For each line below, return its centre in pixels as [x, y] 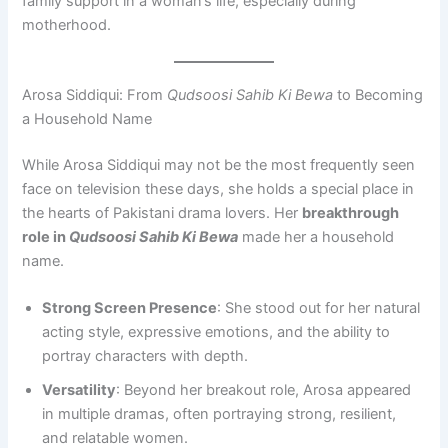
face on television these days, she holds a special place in [218, 188]
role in [46, 236]
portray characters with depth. [145, 356]
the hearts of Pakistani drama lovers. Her [162, 212]
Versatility [79, 390]
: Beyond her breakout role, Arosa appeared [264, 390]
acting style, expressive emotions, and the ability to [216, 332]
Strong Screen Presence [130, 308]
